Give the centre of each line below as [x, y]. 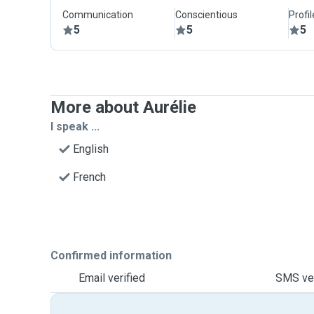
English [91, 149]
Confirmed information [111, 255]
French [89, 177]
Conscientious [207, 15]
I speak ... [75, 127]
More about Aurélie [123, 107]
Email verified [112, 278]
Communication [98, 15]
